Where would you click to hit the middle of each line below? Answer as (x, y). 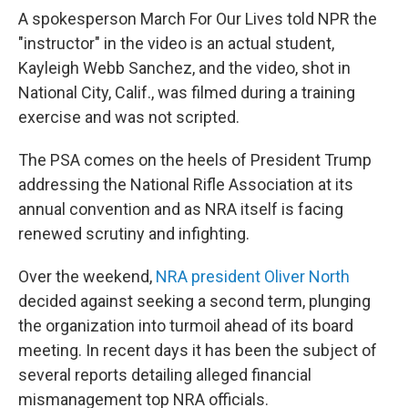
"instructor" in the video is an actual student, (176, 43)
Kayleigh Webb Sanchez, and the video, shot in (184, 68)
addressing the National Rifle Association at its (186, 184)
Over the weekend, (87, 276)
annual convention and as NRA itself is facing (181, 209)
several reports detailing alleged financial (165, 375)
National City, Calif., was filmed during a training (187, 92)
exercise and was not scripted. (129, 117)
